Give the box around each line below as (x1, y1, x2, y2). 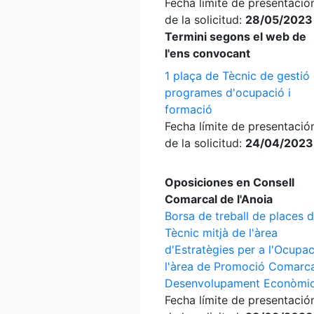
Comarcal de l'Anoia (165, 192, 273, 206)
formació (165, 102, 212, 116)
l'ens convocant (165, 46, 250, 60)
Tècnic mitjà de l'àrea (165, 226, 278, 240)
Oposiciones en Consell (165, 175, 294, 189)
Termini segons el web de (165, 29, 306, 43)
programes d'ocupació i (165, 86, 291, 100)
